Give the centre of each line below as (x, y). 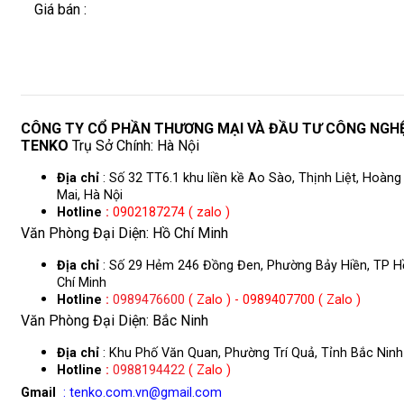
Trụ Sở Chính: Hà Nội (134, 145)
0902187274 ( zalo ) (173, 212)
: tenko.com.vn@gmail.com (142, 392)
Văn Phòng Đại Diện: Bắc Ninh (115, 321)
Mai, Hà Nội (90, 195)
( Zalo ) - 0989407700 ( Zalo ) (273, 299)
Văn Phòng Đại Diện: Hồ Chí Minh (124, 233)
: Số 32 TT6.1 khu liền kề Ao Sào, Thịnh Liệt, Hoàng (250, 178)
